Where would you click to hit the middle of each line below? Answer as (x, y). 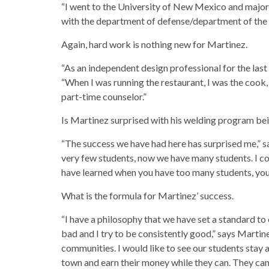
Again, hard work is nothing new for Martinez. (154, 44)
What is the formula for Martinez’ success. (147, 195)
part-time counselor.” (104, 96)
